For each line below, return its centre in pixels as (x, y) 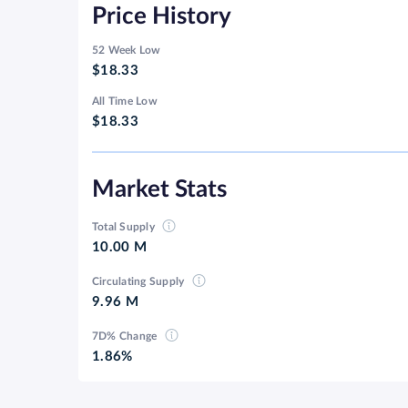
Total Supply (125, 227)
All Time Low (125, 102)
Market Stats (159, 190)
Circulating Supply (140, 282)
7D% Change (126, 337)
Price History (162, 17)
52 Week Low (127, 51)
